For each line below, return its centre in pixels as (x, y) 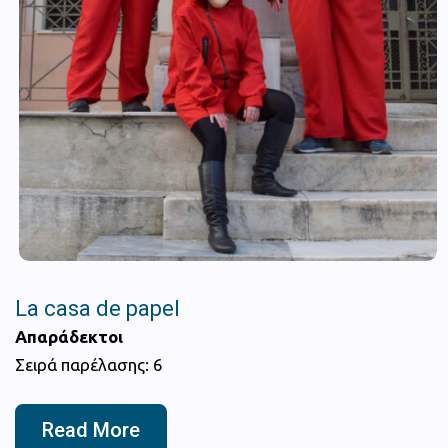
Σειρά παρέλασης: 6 (89, 364)
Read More (91, 429)
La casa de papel (97, 308)
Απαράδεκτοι (69, 336)
